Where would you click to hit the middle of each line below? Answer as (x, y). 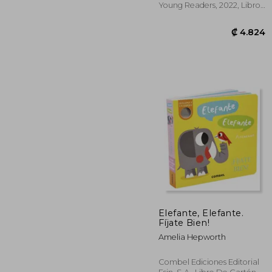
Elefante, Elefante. (201, 213)
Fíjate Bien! (184, 223)
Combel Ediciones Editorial (209, 262)
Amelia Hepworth (192, 237)
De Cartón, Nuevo (193, 15)
